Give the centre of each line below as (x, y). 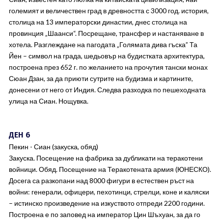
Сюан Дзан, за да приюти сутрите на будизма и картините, (101, 78)
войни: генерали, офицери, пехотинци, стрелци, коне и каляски (109, 192)
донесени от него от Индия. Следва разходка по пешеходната (107, 90)
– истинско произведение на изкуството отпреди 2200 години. (107, 203)
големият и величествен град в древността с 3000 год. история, (109, 11)
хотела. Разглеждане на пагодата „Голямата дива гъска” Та (103, 44)
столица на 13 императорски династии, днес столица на (98, 22)
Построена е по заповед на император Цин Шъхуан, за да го (104, 214)
